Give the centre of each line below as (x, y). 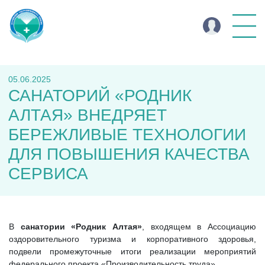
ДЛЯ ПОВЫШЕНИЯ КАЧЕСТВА (129, 154)
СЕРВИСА (48, 174)
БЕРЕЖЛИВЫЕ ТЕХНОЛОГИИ (127, 135)
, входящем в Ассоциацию (199, 227)
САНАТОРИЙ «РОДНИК (100, 96)
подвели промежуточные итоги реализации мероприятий (132, 251)
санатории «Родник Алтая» (81, 227)
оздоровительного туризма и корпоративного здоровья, (132, 239)
